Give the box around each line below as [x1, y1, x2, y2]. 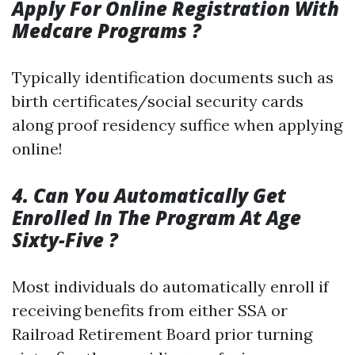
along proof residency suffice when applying [12, 115, 342, 135]
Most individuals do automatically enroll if [12, 277, 329, 296]
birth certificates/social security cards [12, 91, 303, 111]
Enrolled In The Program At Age [12, 204, 301, 231]
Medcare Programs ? [12, 17, 201, 44]
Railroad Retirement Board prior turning [12, 324, 312, 344]
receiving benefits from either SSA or [12, 300, 288, 320]
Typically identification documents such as [12, 67, 334, 87]
